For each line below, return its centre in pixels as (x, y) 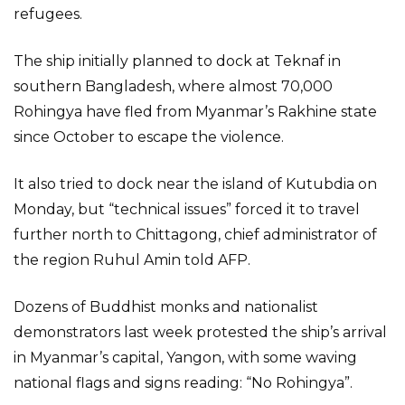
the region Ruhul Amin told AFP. (132, 260)
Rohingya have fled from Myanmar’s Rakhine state (195, 112)
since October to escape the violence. (149, 137)
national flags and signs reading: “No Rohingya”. (183, 383)
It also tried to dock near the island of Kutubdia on (195, 184)
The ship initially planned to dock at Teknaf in (177, 61)
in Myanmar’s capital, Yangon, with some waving (185, 358)
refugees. (48, 14)
